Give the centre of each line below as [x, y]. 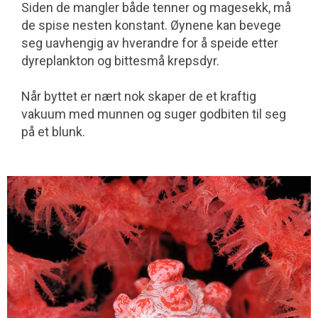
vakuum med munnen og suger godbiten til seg [154, 114]
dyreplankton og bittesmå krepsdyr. [120, 61]
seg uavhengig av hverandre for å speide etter [150, 43]
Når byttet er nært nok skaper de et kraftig [139, 97]
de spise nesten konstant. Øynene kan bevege [151, 26]
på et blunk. [53, 132]
